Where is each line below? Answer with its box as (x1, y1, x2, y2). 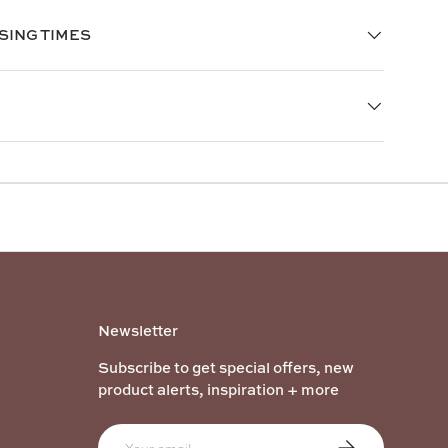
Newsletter (98, 320, 178, 342)
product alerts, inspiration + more (98, 379, 339, 401)
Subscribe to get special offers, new (98, 357, 354, 379)
